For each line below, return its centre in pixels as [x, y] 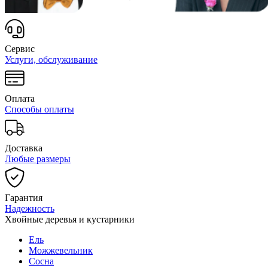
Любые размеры [38, 159]
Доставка [24, 148]
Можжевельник [61, 250]
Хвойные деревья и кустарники [70, 219]
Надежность [30, 208]
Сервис [20, 48]
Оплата [20, 98]
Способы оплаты [39, 109]
